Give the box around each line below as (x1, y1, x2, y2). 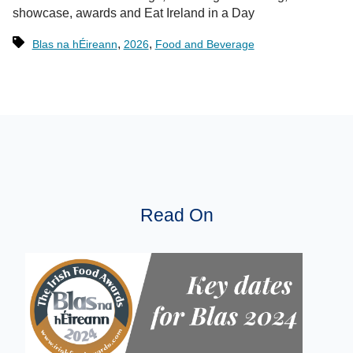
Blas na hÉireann (32, 37, 117, 50)
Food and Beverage (154, 37, 255, 50)
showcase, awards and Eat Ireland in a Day (13, 6, 255, 20)
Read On (139, 205, 214, 225)
